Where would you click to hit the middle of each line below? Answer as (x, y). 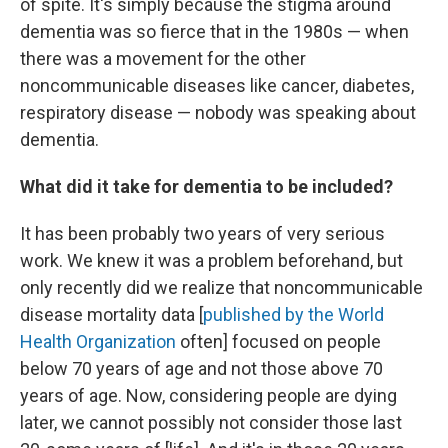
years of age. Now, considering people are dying (208, 395)
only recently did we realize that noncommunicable (221, 287)
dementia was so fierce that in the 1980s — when (214, 31)
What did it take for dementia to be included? (206, 186)
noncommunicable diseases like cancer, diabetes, (217, 85)
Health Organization (98, 341)
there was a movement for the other (163, 58)
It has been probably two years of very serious (202, 233)
